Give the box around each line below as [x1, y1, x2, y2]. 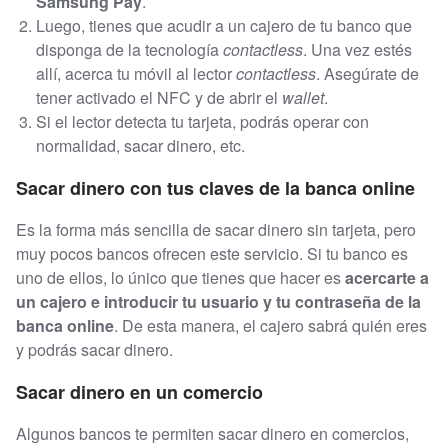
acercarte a [345, 265, 429, 289]
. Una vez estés [303, 37, 412, 61]
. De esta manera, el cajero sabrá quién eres [114, 313, 427, 337]
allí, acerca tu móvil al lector [36, 61, 236, 85]
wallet [282, 85, 324, 109]
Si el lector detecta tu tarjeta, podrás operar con [36, 109, 369, 133]
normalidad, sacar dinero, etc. [36, 133, 245, 157]
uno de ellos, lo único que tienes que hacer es [16, 265, 345, 289]
